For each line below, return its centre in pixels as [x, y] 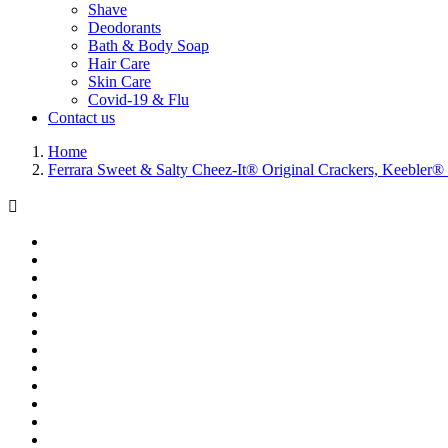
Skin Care [119, 81]
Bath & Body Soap [148, 45]
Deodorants [124, 27]
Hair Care [119, 63]
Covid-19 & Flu [138, 99]
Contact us [81, 117]
